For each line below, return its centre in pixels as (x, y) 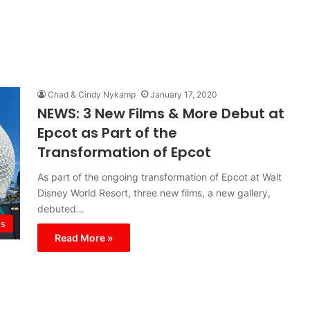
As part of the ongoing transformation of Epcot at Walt (159, 177)
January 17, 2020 (184, 94)
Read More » (84, 238)
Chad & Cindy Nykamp (92, 94)
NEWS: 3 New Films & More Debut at (161, 113)
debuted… (61, 209)
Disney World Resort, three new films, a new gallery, (154, 193)
